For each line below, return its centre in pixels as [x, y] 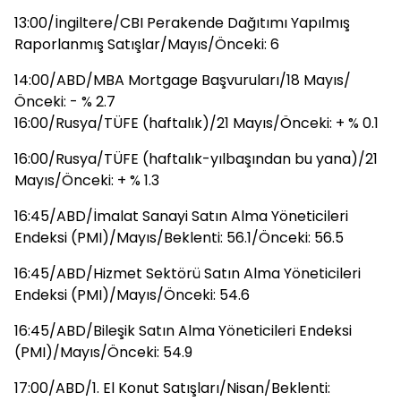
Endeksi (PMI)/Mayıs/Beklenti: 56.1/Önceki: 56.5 [179, 238]
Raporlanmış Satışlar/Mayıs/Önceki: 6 [147, 44]
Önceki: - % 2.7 [65, 102]
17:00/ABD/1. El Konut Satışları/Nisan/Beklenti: [172, 388]
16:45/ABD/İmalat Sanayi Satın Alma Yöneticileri [181, 216]
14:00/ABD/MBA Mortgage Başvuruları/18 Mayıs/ [183, 80]
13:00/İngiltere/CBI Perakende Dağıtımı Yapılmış [182, 23]
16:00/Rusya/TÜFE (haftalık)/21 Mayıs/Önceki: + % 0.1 [196, 123]
